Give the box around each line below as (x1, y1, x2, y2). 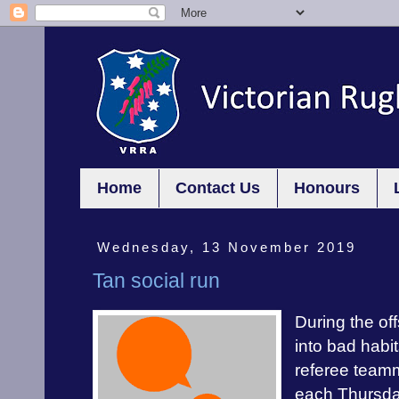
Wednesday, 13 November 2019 (96, 239, 356, 255)
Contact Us (175, 178, 260, 197)
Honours (294, 178, 360, 197)
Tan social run (93, 269, 220, 293)
